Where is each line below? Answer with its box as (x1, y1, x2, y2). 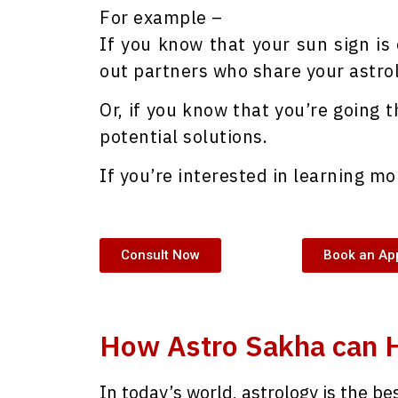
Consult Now (121, 246, 200, 263)
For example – (99, 4, 223, 29)
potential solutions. (99, 123, 267, 148)
